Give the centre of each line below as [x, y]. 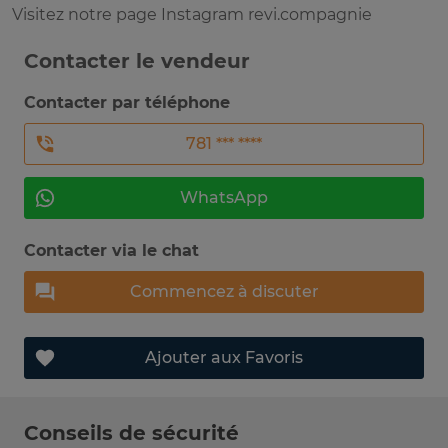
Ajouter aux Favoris [224, 358]
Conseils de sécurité [131, 433]
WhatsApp [224, 198]
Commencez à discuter [224, 292]
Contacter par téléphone [127, 103]
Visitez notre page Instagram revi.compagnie [192, 15]
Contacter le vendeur [137, 61]
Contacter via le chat [111, 251]
